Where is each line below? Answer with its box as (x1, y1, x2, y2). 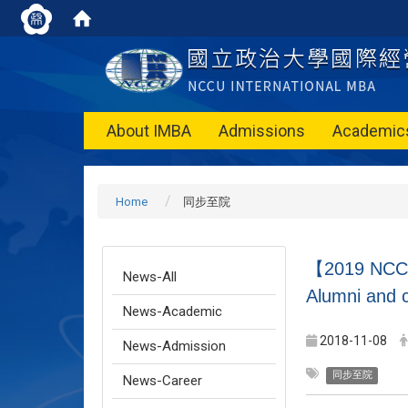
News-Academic (123, 303, 222, 320)
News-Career (123, 372, 202, 389)
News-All (123, 269, 177, 285)
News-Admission (123, 338, 226, 354)
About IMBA (107, 121, 191, 140)
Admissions (219, 121, 305, 140)
